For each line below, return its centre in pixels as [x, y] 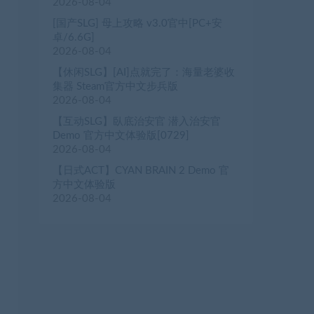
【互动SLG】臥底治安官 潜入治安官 [137, 122]
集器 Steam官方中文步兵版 [115, 87]
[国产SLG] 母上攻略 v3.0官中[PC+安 [137, 24]
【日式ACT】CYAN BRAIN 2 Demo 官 [141, 171]
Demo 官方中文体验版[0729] [121, 136]
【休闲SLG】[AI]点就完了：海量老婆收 [144, 73]
